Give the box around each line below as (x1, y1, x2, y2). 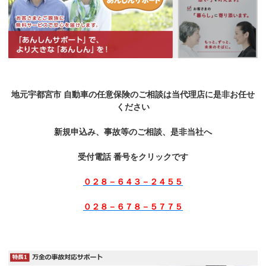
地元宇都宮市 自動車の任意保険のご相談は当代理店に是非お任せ (11, 90, 255, 100)
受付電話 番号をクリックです (77, 152, 188, 162)
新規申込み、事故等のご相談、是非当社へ (53, 127, 212, 137)
